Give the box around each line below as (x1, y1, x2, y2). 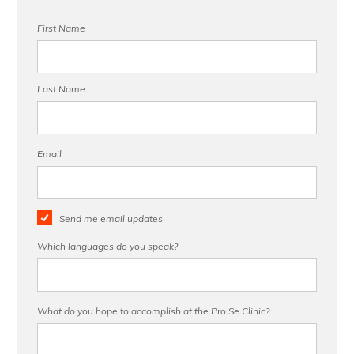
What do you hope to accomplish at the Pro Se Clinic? (37, 305, 270, 317)
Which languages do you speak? (37, 240, 179, 252)
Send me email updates (59, 213, 164, 224)
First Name (37, 22, 86, 34)
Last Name (37, 83, 86, 95)
